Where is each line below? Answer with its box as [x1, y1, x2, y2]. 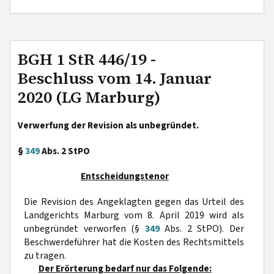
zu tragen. [24, 249, 66, 262]
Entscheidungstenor [81, 169, 169, 183]
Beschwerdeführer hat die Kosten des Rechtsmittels [24, 235, 244, 249]
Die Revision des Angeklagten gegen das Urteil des [24, 195, 244, 209]
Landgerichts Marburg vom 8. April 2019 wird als [24, 209, 244, 222]
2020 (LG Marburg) [18, 86, 161, 108]
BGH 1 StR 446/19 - [18, 48, 156, 70]
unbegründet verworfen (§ [24, 222, 145, 235]
